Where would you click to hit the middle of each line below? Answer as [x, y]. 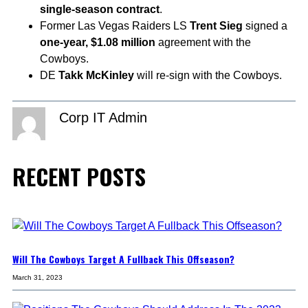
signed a [265, 26]
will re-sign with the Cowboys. [208, 76]
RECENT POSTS [79, 177]
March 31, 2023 [37, 278]
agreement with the [203, 43]
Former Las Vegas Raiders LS [115, 26]
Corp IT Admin [103, 118]
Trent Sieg [216, 26]
